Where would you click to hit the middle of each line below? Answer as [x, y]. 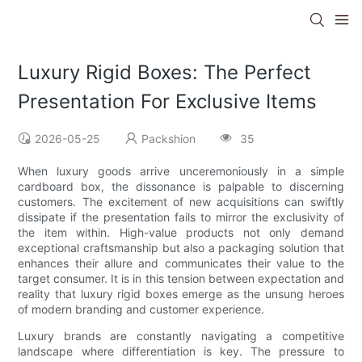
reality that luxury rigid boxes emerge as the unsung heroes [181, 294]
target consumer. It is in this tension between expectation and [181, 279]
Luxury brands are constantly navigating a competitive [181, 336]
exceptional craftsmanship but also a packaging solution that [181, 248]
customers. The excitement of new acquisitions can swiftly [181, 202]
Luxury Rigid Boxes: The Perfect [165, 73]
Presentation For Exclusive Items [168, 102]
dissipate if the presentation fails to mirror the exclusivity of [181, 217]
